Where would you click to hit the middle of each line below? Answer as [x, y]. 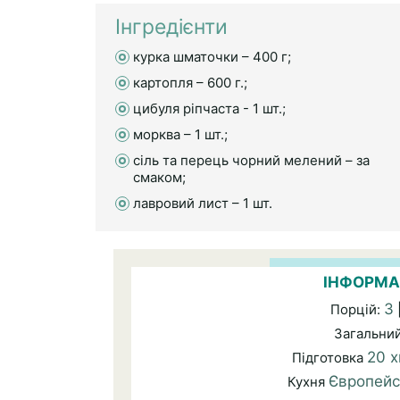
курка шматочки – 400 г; [212, 57]
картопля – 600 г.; [190, 83]
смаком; [159, 177]
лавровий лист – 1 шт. [203, 203]
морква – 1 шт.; [180, 134]
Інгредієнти [171, 27]
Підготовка [329, 358]
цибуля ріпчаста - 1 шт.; [209, 108]
